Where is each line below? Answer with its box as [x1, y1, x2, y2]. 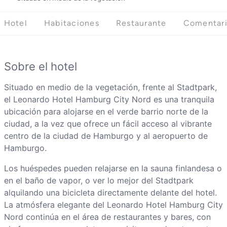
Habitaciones [44, 18, 99, 28]
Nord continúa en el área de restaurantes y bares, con [4, 212, 211, 222]
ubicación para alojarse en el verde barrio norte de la [4, 106, 208, 117]
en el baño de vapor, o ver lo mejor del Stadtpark [4, 175, 194, 186]
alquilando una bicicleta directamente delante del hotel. [4, 187, 217, 198]
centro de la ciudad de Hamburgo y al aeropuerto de [4, 131, 208, 141]
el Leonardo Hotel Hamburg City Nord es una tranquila [4, 94, 214, 105]
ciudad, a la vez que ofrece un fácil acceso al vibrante [4, 119, 212, 129]
